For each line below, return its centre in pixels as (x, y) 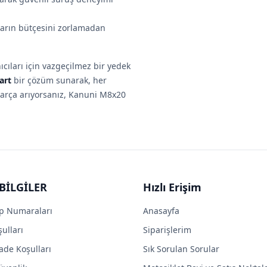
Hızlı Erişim (172, 187)
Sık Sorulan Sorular (181, 249)
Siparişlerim (167, 230)
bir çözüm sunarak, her (59, 80)
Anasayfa (161, 211)
